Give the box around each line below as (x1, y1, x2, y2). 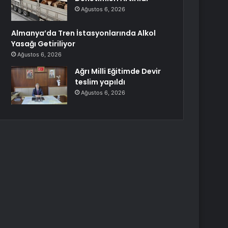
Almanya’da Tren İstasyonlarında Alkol (11, 28, 156, 38)
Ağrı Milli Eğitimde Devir (75, 66, 161, 76)
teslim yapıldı (75, 77, 126, 87)
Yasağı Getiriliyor (11, 39, 76, 49)
